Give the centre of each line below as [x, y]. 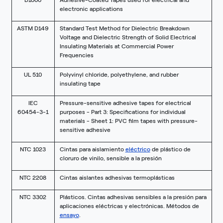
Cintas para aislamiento [92, 150]
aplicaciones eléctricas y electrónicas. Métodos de [129, 206]
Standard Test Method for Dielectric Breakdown [124, 29]
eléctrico [138, 150]
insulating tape [80, 84]
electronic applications [91, 9]
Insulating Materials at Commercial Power [116, 47]
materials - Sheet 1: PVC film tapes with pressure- [128, 121]
